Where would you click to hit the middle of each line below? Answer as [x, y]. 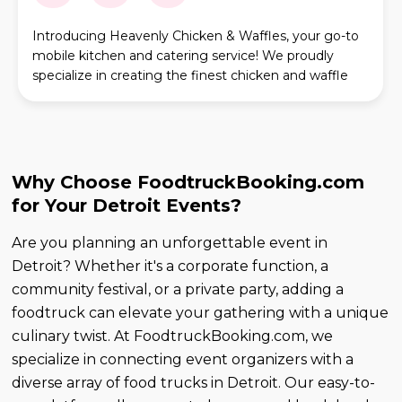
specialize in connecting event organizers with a [183, 359]
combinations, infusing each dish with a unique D [185, 95]
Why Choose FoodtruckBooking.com [188, 182]
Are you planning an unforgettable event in [170, 242]
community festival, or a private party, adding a [178, 289]
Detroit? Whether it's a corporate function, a [170, 266]
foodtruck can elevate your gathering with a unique [201, 312]
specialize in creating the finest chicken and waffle [190, 75]
